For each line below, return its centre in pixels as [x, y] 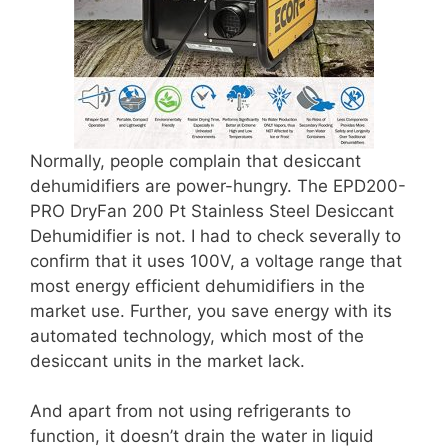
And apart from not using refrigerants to [190, 411]
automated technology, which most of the [197, 335]
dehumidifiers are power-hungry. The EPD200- [218, 185]
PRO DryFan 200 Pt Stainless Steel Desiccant [212, 210]
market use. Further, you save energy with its [211, 310]
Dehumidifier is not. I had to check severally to [215, 235]
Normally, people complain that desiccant [195, 160]
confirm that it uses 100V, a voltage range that [216, 260]
